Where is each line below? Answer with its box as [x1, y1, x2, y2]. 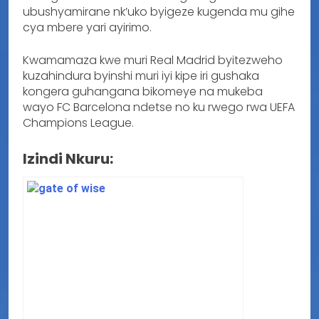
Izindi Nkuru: [23, 148, 113, 169]
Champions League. [23, 114, 134, 131]
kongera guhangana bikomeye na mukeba [23, 83, 263, 100]
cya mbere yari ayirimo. [23, 19, 152, 36]
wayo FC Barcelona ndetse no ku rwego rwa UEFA [23, 98, 295, 115]
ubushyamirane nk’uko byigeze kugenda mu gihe [23, 3, 295, 20]
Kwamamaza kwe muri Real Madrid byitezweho [23, 51, 283, 68]
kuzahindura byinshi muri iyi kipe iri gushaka [23, 67, 259, 84]
